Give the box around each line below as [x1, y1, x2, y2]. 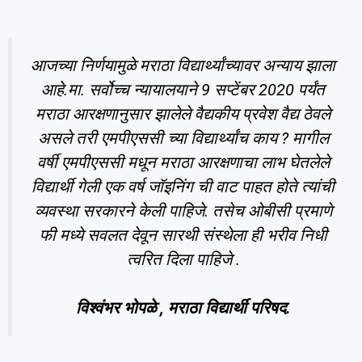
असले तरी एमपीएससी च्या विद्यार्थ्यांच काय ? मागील [37, 128, 329, 148]
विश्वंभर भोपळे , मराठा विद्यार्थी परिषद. [75, 298, 291, 318]
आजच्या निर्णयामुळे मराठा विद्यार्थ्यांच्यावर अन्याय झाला [31, 55, 335, 75]
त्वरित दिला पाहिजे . [126, 249, 240, 269]
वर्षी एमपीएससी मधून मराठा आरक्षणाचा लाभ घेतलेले [36, 152, 330, 172]
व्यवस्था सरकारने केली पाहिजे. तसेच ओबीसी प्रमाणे [34, 200, 332, 221]
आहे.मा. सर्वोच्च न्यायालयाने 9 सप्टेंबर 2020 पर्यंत [41, 79, 325, 99]
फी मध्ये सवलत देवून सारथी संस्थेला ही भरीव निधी [39, 225, 327, 245]
